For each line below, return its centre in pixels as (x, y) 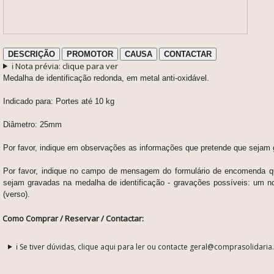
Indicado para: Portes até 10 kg (59, 101)
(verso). (17, 194)
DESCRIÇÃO (31, 54)
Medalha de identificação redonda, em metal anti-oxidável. (106, 78)
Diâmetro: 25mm (32, 124)
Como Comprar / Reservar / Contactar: (73, 218)
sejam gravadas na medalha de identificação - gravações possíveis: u (131, 182)
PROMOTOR (90, 54)
